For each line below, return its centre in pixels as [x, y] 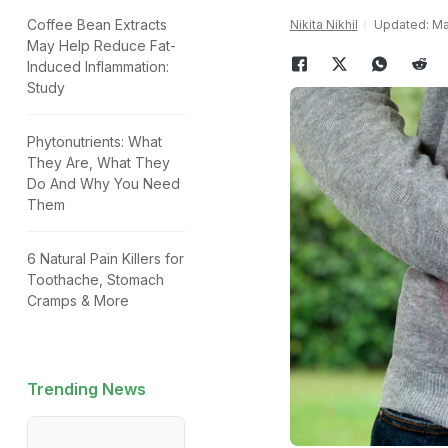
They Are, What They [98, 162]
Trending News [86, 389]
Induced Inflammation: [98, 66]
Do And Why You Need [103, 183]
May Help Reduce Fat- [101, 45]
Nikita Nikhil [323, 24]
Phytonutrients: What [94, 141]
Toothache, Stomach [95, 279]
